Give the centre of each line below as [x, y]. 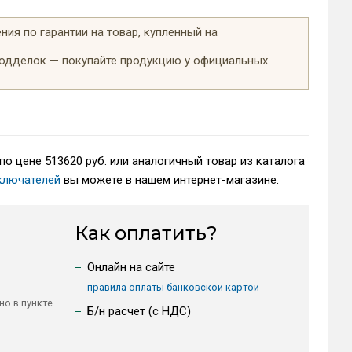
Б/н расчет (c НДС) [139, 311]
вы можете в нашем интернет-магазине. [169, 180]
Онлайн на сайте [131, 267]
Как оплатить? [146, 233]
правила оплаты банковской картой [173, 287]
